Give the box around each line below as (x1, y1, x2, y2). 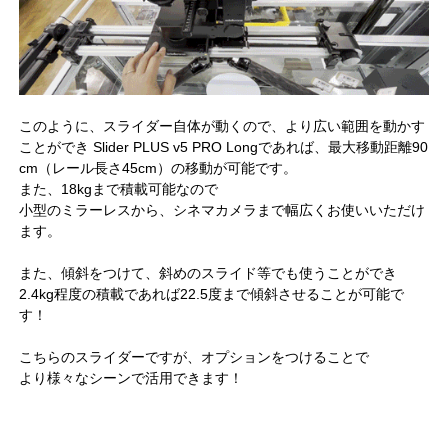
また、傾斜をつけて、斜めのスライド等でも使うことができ (19, 264, 398, 281)
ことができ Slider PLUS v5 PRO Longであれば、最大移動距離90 (19, 138, 429, 155)
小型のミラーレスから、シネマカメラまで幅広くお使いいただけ (19, 201, 426, 218)
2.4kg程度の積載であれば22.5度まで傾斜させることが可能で (19, 285, 405, 302)
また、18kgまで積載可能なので (19, 180, 219, 197)
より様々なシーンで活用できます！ (19, 369, 244, 386)
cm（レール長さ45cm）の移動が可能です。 (19, 159, 298, 176)
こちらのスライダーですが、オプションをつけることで (19, 348, 370, 365)
